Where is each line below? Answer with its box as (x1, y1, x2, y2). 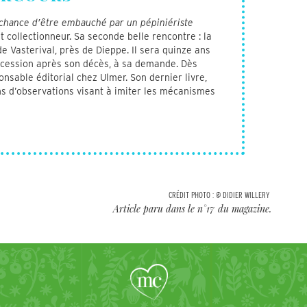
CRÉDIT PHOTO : (168, 189, 214, 200)
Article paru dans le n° (112, 201, 206, 215)
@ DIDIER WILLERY (215, 189, 269, 200)
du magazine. (217, 201, 271, 215)
